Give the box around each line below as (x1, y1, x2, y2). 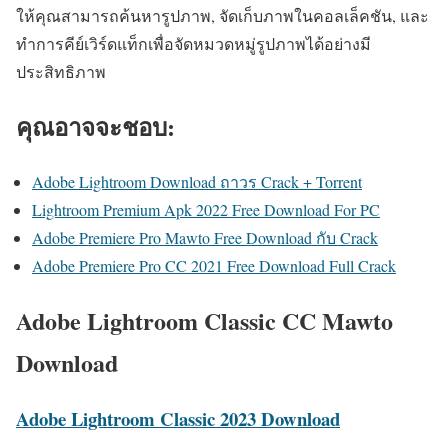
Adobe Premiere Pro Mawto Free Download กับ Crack (32, 226, 378, 248)
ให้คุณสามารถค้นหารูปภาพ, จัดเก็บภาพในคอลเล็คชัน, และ (16, 4, 429, 26)
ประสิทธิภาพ (16, 60, 106, 82)
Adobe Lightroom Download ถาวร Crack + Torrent (32, 170, 362, 192)
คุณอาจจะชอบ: (16, 108, 175, 144)
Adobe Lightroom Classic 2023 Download (16, 405, 340, 433)
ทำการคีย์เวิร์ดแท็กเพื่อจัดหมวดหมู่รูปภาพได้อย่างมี (16, 32, 371, 54)
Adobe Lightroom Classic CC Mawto (16, 302, 393, 338)
